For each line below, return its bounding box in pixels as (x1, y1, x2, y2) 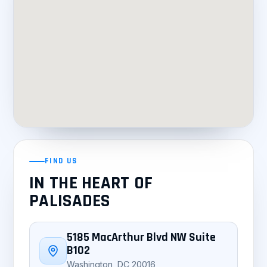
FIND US (45, 156, 77, 166)
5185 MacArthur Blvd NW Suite (67, 229, 216, 246)
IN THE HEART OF (29, 172, 153, 195)
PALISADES (29, 190, 110, 213)
